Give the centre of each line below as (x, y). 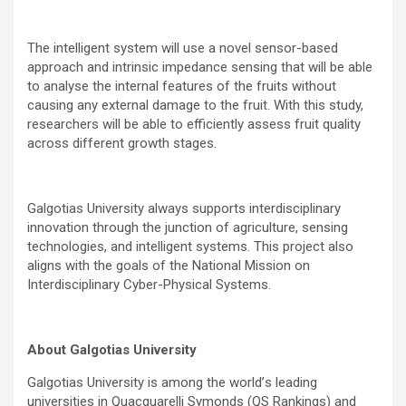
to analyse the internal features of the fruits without (182, 86)
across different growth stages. (122, 143)
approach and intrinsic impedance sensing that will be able (200, 67)
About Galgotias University (112, 349)
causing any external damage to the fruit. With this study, (195, 105)
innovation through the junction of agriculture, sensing (188, 227)
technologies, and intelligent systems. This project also (190, 246)
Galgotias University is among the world (145, 382)
